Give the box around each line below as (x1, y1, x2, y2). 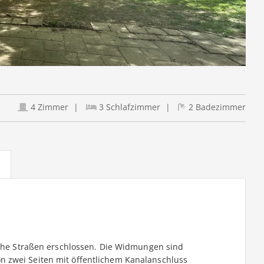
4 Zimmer (28, 101, 68, 113)
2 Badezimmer (186, 101, 246, 113)
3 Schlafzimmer (96, 101, 160, 113)
